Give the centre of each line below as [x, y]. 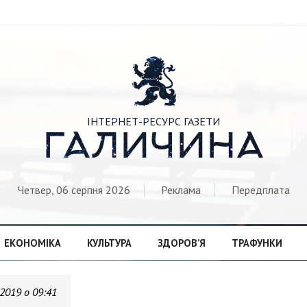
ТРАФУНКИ [257, 243]
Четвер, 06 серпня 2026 [74, 190]
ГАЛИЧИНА [153, 149]
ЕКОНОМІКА [32, 243]
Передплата [260, 190]
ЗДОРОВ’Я [181, 243]
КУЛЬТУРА [109, 243]
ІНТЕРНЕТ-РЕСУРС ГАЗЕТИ [153, 121]
